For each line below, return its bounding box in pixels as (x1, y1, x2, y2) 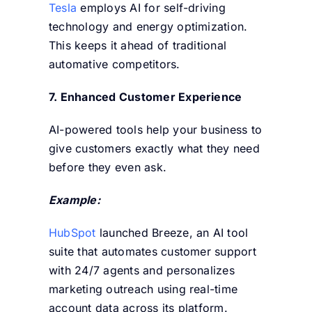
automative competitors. (48, 56, 180, 71)
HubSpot (48, 225, 96, 240)
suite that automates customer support (48, 244, 256, 258)
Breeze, (152, 225, 193, 240)
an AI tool (192, 225, 249, 240)
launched (95, 225, 153, 240)
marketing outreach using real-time (48, 281, 238, 296)
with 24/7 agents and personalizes (48, 263, 235, 277)
